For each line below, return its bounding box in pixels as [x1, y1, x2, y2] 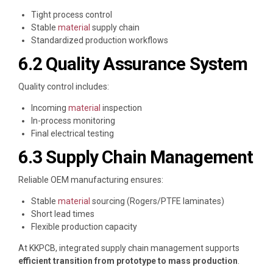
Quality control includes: [18, 82, 109, 92]
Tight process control [31, 10, 112, 20]
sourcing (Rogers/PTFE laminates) [90, 196, 224, 206]
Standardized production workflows [31, 35, 168, 46]
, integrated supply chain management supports [55, 243, 239, 253]
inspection [101, 103, 142, 113]
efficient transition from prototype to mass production [18, 255, 238, 266]
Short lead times [31, 208, 94, 219]
